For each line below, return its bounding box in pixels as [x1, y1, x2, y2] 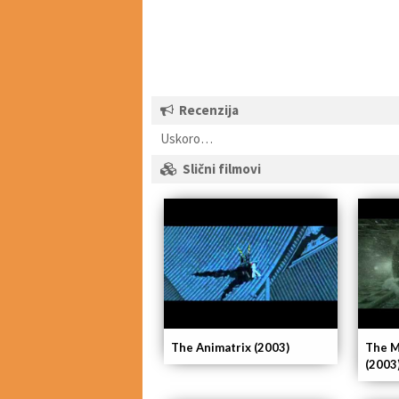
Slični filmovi [183, 160, 261, 177]
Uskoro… [160, 130, 213, 147]
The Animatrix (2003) [171, 340, 289, 355]
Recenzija [179, 102, 239, 118]
